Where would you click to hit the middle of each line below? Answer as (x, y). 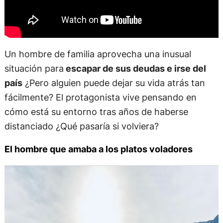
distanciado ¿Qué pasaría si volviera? (81, 126)
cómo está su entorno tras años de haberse (96, 111)
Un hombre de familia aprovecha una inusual (98, 54)
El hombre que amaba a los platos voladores (98, 149)
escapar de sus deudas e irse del (135, 68)
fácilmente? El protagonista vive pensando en (100, 97)
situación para (34, 68)
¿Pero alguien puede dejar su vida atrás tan (113, 82)
